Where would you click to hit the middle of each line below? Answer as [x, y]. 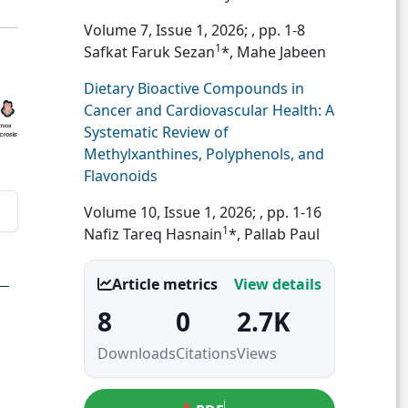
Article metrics [165, 284]
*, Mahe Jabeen [274, 52]
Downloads [137, 353]
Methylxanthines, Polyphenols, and [204, 154]
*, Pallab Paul [274, 234]
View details [278, 284]
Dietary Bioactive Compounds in [194, 88]
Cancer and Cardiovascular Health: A [209, 110]
